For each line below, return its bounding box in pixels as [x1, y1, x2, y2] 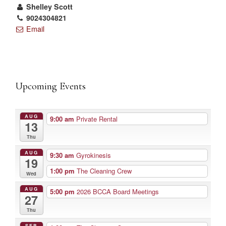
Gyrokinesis [76, 150, 111, 160]
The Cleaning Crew [76, 166, 132, 176]
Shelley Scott [24, 1, 73, 12]
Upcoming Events [15, 80, 86, 92]
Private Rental [76, 114, 118, 124]
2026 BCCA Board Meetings [76, 186, 159, 196]
